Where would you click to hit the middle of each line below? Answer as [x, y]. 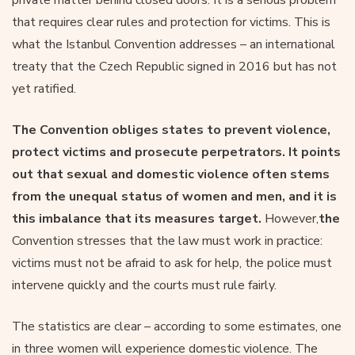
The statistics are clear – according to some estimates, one [177, 326]
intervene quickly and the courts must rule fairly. [144, 285]
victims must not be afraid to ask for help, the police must [172, 263]
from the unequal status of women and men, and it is [174, 196]
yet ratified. [44, 88]
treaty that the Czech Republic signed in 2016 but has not [174, 66]
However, [290, 218]
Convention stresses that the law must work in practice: [167, 240]
